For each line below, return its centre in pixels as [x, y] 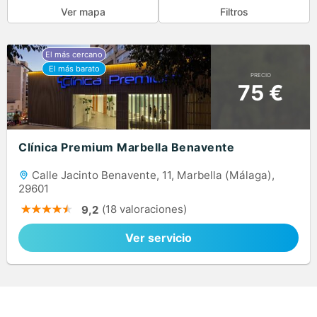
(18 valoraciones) [144, 209]
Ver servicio [158, 238]
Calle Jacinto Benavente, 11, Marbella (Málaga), [152, 175]
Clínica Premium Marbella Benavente [126, 148]
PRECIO [260, 75]
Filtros [234, 11]
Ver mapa [83, 11]
